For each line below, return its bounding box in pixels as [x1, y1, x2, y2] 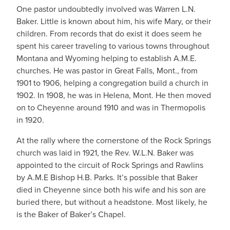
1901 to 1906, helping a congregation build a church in [16, 77, 208, 89]
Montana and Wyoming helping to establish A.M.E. [16, 52, 197, 64]
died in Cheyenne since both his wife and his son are [16, 184, 206, 196]
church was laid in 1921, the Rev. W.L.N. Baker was [16, 147, 194, 159]
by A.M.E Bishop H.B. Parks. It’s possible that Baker [16, 171, 198, 183]
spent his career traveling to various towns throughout [16, 40, 209, 52]
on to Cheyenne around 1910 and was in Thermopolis [16, 102, 205, 113]
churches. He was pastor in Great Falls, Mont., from [16, 65, 198, 76]
